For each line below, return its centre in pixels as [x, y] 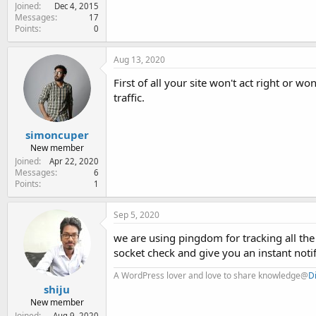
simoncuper [57, 134]
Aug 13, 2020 [139, 60]
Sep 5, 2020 [136, 214]
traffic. [129, 97]
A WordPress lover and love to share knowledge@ [211, 275]
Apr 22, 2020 [74, 161]
